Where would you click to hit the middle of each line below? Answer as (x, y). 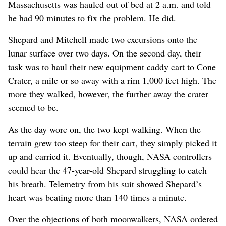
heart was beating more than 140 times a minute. (97, 197)
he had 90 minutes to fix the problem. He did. (92, 18)
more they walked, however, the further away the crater (108, 94)
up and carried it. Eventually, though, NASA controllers (110, 156)
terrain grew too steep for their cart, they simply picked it (112, 143)
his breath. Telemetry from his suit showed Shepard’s (105, 184)
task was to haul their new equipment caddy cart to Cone (112, 67)
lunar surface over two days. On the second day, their (105, 53)
